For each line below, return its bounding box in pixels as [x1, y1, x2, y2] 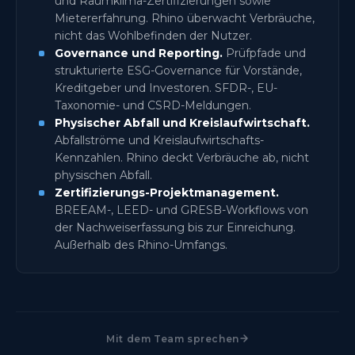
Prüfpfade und [223, 45, 306, 60]
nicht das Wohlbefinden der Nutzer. [55, 28, 252, 43]
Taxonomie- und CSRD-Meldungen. [55, 97, 251, 113]
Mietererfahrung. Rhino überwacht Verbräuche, [55, 10, 315, 25]
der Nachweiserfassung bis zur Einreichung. [55, 219, 296, 235]
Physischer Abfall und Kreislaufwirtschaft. [55, 115, 310, 130]
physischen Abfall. [55, 167, 152, 182]
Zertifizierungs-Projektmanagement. [55, 185, 279, 200]
